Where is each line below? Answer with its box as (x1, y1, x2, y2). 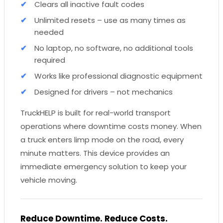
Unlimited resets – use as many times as (34, 14, 186, 25)
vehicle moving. (20, 174, 77, 185)
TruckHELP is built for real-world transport (20, 107, 171, 118)
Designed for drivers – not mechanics (34, 86, 173, 97)
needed (34, 26, 64, 37)
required (34, 54, 65, 65)
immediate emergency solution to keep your (20, 161, 187, 172)
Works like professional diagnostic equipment (34, 70, 203, 81)
